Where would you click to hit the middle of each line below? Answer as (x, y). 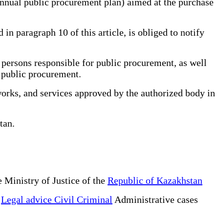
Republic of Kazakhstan (155, 180)
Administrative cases (155, 199)
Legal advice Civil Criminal (57, 199)
